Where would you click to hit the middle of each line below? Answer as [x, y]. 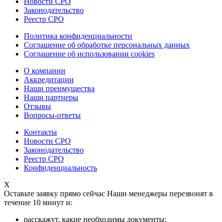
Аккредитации [49, 80]
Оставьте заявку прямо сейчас [55, 194]
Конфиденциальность [60, 168]
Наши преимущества [59, 89]
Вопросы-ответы [52, 115]
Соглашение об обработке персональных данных [107, 45]
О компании [45, 71]
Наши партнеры [51, 98]
